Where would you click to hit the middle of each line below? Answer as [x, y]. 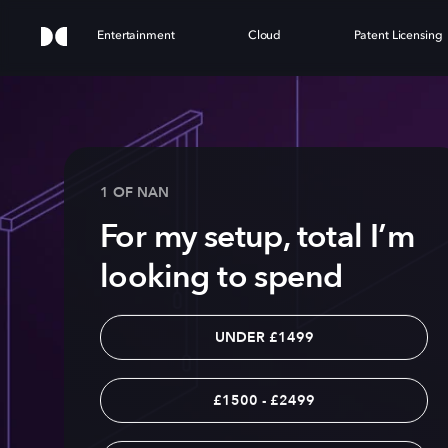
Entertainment [136, 36]
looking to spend [221, 276]
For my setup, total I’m [257, 236]
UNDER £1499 [264, 337]
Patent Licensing [398, 36]
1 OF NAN [134, 192]
